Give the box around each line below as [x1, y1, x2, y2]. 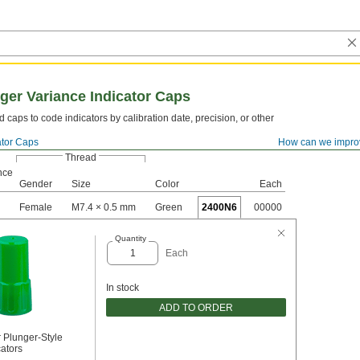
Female [19, 202, 52, 213]
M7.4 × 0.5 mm [72, 202, 136, 213]
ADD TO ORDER [159, 301, 233, 313]
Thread [65, 152, 96, 163]
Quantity [114, 234, 146, 243]
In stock [106, 282, 139, 293]
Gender [19, 178, 52, 190]
